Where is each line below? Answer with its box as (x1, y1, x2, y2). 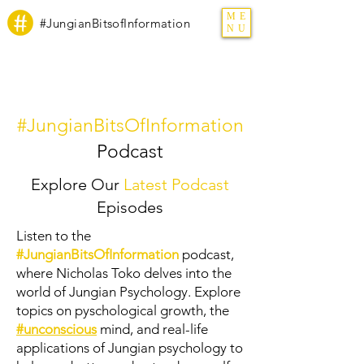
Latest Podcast (123, 175, 229, 194)
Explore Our (31, 175, 123, 194)
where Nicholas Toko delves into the (16, 265, 232, 281)
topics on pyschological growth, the (16, 302, 229, 318)
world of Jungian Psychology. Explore (16, 284, 240, 300)
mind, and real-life (97, 321, 208, 337)
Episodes (97, 197, 163, 217)
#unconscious (16, 321, 97, 337)
